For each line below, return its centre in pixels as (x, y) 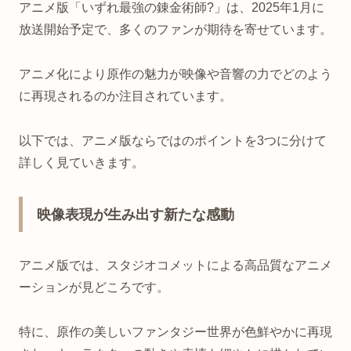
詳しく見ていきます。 (81, 162)
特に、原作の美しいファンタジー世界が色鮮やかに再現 (175, 331)
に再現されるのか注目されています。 (125, 96)
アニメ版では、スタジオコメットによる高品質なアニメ (175, 266)
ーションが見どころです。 (94, 288)
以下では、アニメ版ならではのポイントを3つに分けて (173, 140)
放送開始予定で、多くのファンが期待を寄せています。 (175, 30)
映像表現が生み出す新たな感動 (136, 215)
